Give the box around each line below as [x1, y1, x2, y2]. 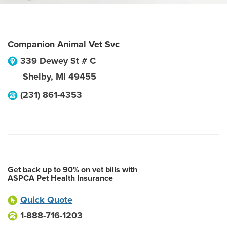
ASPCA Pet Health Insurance [8, 173, 113, 183]
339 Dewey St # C [20, 55, 96, 66]
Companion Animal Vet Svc [8, 39, 120, 50]
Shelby [23, 71, 51, 82]
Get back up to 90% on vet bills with [8, 165, 137, 175]
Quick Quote [20, 194, 72, 205]
